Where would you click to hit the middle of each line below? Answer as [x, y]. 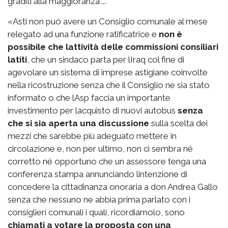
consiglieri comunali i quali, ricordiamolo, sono [96, 212]
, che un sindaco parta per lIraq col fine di [106, 59]
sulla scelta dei [178, 123]
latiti [17, 59]
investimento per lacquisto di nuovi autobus [93, 110]
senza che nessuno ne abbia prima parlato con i [99, 199]
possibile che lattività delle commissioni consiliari [113, 47]
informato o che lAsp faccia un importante [89, 97]
